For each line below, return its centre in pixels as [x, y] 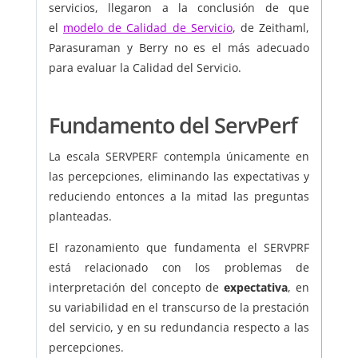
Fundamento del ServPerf [173, 125]
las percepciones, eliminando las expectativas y [179, 177]
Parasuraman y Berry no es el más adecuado [179, 48]
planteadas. [80, 217]
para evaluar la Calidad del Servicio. [145, 68]
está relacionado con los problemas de [179, 268]
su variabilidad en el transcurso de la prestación [179, 308]
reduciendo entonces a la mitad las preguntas [179, 197]
